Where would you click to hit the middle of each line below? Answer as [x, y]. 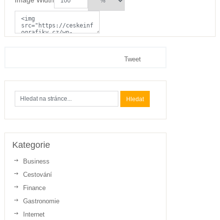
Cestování [37, 175]
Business [36, 162]
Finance [34, 188]
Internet [34, 215]
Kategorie [31, 145]
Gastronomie [41, 201]
